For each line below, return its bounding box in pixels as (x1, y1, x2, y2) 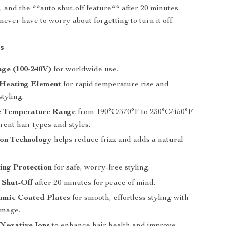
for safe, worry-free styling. (52, 164, 150, 172)
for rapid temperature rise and (61, 81, 169, 89)
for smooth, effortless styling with (70, 194, 189, 202)
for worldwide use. (51, 66, 119, 74)
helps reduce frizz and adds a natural (52, 136, 184, 144)
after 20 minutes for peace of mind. (33, 179, 156, 187)
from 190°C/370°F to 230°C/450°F (76, 108, 193, 117)
